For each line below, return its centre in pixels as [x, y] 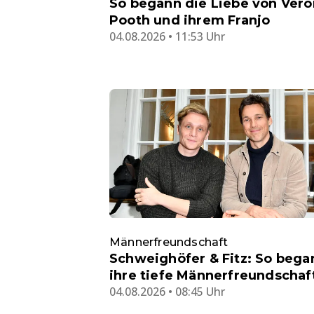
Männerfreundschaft [169, 242]
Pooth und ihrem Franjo [190, 20]
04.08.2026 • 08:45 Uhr [167, 291]
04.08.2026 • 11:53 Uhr [167, 36]
